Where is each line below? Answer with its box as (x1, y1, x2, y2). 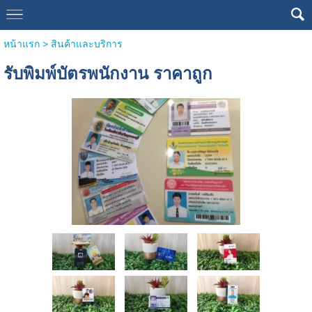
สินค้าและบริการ (50, 38, 123, 49)
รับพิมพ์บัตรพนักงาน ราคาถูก (3, 64, 212, 83)
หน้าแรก (3, 38, 40, 49)
